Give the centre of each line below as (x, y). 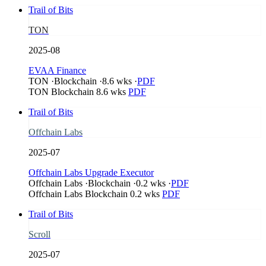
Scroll (39, 234)
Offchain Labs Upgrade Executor (91, 172)
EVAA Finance (57, 70)
